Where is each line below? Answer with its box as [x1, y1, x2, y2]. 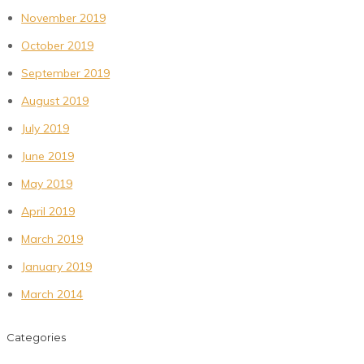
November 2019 [21, 10, 106, 25]
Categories [6, 331, 66, 344]
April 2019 [21, 203, 76, 219]
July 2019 [21, 120, 70, 136]
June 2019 [21, 148, 75, 163]
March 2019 [21, 231, 84, 246]
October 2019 [21, 37, 94, 53]
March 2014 [21, 286, 84, 301]
